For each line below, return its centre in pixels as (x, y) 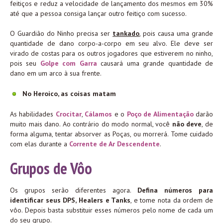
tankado (126, 34)
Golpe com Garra (68, 63)
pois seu (25, 63)
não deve (187, 124)
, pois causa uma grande (176, 34)
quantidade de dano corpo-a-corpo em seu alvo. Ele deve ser (111, 44)
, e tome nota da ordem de (172, 200)
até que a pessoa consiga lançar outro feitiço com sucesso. (98, 14)
